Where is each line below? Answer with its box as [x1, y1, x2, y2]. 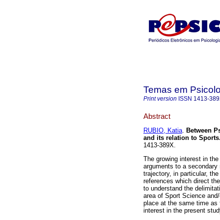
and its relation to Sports [143, 134, 219, 142]
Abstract [143, 111, 170, 120]
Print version [143, 95, 177, 102]
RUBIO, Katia [143, 127, 182, 135]
